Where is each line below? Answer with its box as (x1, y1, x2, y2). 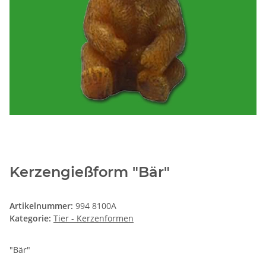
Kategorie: (9, 213, 53, 224)
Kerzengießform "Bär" (9, 163, 170, 181)
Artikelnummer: (9, 200, 75, 212)
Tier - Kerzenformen (53, 213, 134, 224)
